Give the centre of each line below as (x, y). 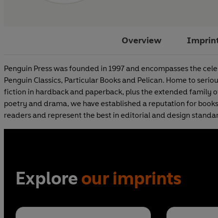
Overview (141, 40)
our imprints (131, 178)
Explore (48, 178)
